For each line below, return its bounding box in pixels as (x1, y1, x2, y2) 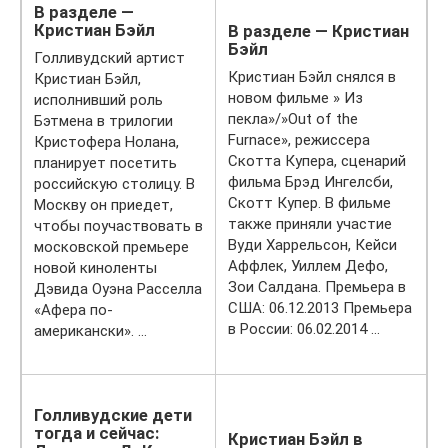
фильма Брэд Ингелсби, (228, 173, 393, 191)
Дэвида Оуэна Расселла (34, 280, 202, 298)
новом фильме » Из (228, 89, 363, 107)
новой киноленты (34, 259, 157, 277)
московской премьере (34, 238, 189, 256)
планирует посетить (34, 154, 177, 172)
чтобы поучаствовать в (34, 217, 203, 235)
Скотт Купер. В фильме (228, 194, 391, 212)
